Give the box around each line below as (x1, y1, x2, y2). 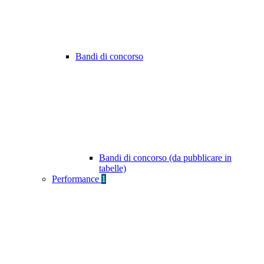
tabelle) (99, 163, 126, 174)
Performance (52, 174, 101, 184)
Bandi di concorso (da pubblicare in (99, 153, 232, 163)
